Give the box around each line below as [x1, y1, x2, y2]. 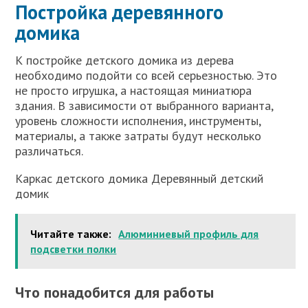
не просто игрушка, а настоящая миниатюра [15, 82, 252, 99]
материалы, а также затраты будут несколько [15, 128, 262, 144]
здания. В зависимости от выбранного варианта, [15, 98, 274, 114]
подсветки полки [30, 242, 117, 256]
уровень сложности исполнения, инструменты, [15, 113, 261, 129]
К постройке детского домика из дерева [15, 52, 234, 69]
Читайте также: [30, 227, 112, 241]
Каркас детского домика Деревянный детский [15, 170, 264, 187]
